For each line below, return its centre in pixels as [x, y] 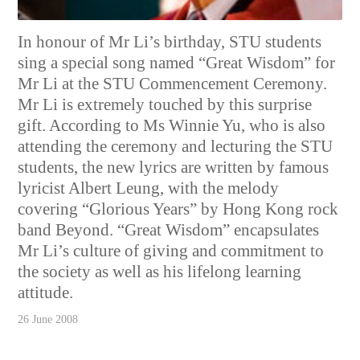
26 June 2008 [48, 320]
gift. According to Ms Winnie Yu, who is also [172, 126]
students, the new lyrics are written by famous [174, 168]
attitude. [46, 293]
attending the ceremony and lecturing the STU [176, 147]
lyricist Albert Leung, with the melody [149, 188]
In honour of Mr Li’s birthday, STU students [170, 42]
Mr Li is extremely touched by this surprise [165, 105]
